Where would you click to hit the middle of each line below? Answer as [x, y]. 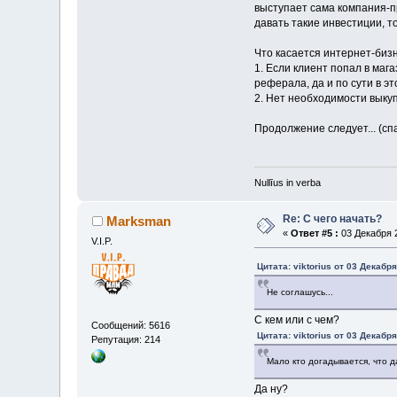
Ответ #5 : [315, 234]
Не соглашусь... [300, 292]
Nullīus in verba [287, 183]
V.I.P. [102, 241]
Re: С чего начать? [333, 219]
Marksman [138, 222]
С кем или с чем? [296, 320]
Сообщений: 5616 [131, 325]
